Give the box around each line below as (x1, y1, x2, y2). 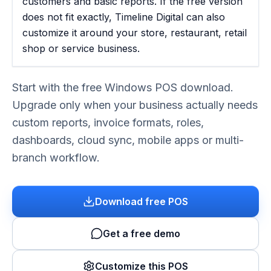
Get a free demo (103, 227, 180, 240)
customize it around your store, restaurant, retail (22, 27, 247, 39)
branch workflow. (12, 151, 100, 164)
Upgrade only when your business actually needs (12, 99, 258, 111)
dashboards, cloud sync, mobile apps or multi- (12, 134, 244, 146)
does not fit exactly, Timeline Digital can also (22, 11, 225, 23)
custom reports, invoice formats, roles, (12, 116, 204, 129)
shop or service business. (22, 42, 140, 54)
